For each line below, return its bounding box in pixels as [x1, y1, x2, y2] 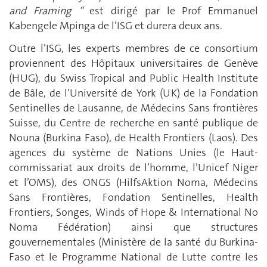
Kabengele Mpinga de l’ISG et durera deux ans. [9, 18, 222, 33]
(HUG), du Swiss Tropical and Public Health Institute [9, 70, 258, 85]
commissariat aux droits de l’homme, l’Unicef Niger [9, 160, 258, 175]
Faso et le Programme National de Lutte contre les [9, 249, 258, 264]
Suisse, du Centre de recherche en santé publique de [9, 115, 258, 130]
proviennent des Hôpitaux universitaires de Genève [9, 55, 258, 70]
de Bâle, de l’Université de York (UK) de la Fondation [9, 85, 258, 100]
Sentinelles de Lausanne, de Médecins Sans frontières [9, 100, 258, 115]
